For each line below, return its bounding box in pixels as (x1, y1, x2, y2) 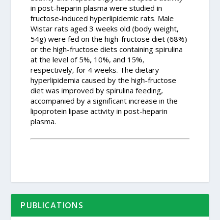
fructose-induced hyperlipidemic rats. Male (30, 13, 174, 23)
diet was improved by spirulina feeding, (30, 85, 164, 95)
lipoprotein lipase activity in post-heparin (30, 106, 168, 116)
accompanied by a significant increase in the (30, 95, 178, 106)
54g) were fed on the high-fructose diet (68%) (30, 33, 188, 44)
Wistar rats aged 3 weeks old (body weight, (30, 23, 179, 33)
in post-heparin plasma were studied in (30, 2, 163, 13)
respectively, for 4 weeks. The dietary (30, 64, 160, 75)
